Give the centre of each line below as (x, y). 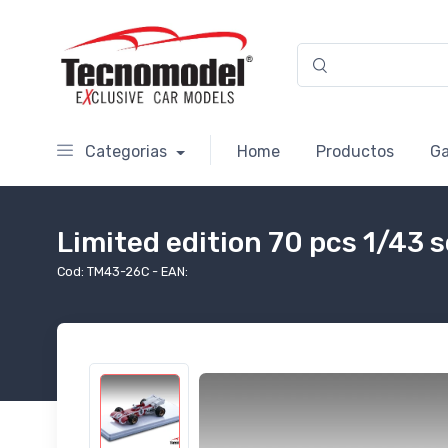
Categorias (126, 152)
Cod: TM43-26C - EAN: (122, 272)
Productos (354, 152)
